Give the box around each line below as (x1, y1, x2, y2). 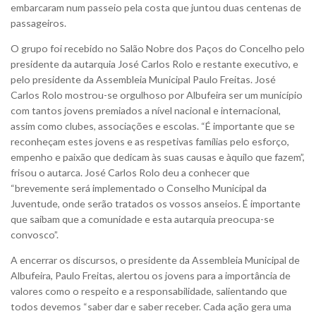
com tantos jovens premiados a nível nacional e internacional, (11, 104, 281, 117)
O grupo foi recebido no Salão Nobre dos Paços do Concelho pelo (11, 42, 305, 55)
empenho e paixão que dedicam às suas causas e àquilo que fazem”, (11, 151, 305, 164)
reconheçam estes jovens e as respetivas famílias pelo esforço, (11, 135, 289, 148)
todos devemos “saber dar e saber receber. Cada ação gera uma (11, 300, 291, 313)
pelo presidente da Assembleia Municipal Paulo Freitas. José (11, 73, 276, 86)
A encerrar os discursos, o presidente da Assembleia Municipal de (11, 254, 300, 267)
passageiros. (11, 17, 66, 30)
